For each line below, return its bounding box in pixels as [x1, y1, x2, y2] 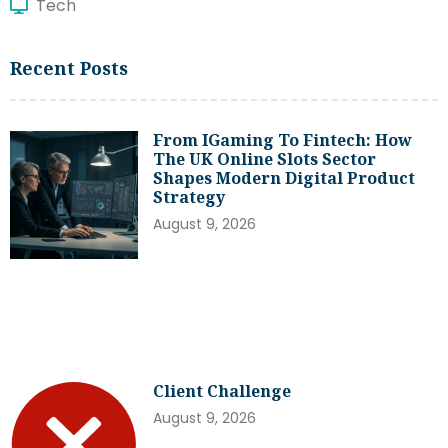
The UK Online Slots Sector [153, 147, 377, 170]
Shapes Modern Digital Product [153, 166, 416, 189]
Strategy [153, 185, 226, 208]
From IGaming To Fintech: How [153, 128, 413, 151]
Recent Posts [10, 55, 128, 80]
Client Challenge [153, 379, 292, 402]
